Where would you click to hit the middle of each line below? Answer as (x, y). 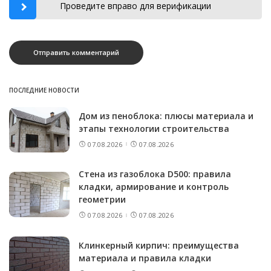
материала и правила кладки (145, 258)
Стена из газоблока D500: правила (155, 174)
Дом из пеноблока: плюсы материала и (166, 116)
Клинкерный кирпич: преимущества (159, 245)
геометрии (102, 200)
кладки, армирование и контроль (154, 187)
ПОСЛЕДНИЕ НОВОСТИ (44, 90)
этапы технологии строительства (154, 129)
